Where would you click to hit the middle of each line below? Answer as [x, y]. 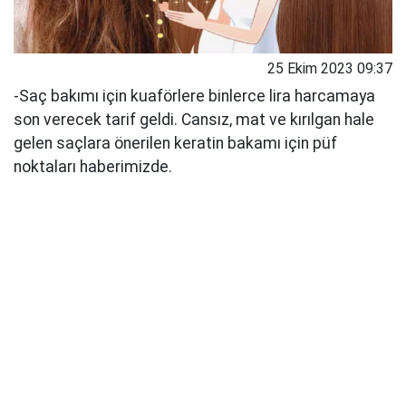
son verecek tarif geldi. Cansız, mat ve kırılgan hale [194, 120]
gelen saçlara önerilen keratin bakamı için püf [175, 144]
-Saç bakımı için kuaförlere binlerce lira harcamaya [194, 97]
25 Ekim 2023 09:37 [330, 69]
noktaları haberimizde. [93, 167]
